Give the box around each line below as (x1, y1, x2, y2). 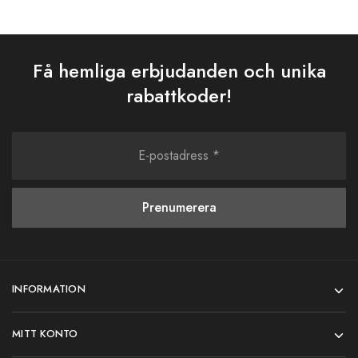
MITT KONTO (12, 326, 78, 341)
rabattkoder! (126, 82, 232, 109)
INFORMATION (12, 281, 86, 296)
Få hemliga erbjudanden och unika (32, 57, 326, 85)
